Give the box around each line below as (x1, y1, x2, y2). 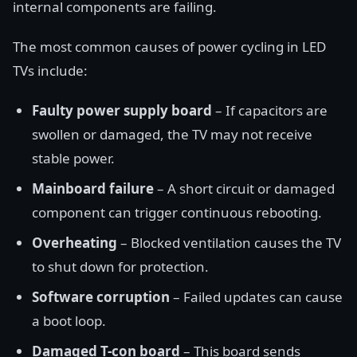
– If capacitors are (212, 101, 328, 120)
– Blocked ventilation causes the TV (117, 233, 341, 252)
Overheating (32, 233, 117, 252)
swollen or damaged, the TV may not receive (32, 125, 312, 143)
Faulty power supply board (32, 101, 212, 120)
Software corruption (32, 288, 170, 306)
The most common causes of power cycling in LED (13, 37, 326, 56)
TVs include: (13, 61, 88, 80)
